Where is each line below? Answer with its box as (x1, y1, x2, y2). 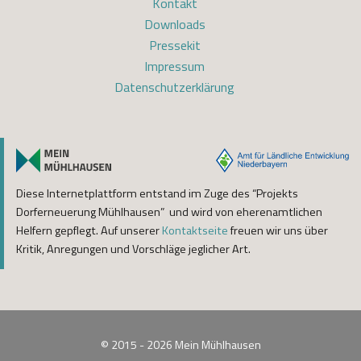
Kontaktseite (162, 222, 228, 239)
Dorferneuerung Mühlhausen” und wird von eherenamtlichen (16, 203, 322, 221)
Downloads (143, 15, 205, 34)
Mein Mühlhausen (174, 336, 261, 353)
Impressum (144, 56, 205, 76)
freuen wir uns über (228, 222, 328, 239)
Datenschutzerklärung (114, 77, 234, 97)
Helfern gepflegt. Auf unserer (16, 222, 162, 239)
